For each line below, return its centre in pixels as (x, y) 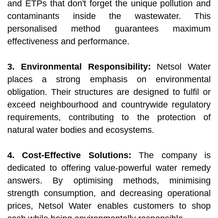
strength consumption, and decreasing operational (109, 193)
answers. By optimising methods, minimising (109, 181)
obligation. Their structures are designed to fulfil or (109, 92)
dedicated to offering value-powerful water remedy (109, 168)
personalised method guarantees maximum (109, 29)
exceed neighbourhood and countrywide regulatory (109, 105)
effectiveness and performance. (68, 42)
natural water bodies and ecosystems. (81, 130)
